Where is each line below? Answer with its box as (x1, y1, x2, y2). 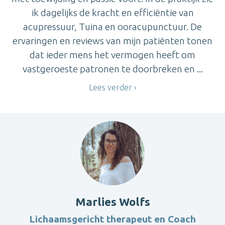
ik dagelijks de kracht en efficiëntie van (31, 7, 194, 19)
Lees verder (89, 83, 132, 92)
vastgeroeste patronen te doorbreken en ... (22, 63, 203, 75)
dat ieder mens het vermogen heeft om (30, 49, 195, 61)
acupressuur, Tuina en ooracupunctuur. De (23, 21, 202, 33)
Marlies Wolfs (75, 195, 150, 208)
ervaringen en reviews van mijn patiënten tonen (13, 35, 212, 47)
